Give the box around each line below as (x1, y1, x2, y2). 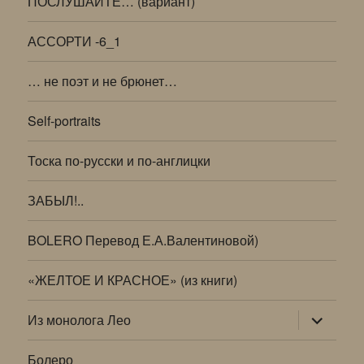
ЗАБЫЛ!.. (28, 191, 84, 210)
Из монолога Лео (28, 310, 132, 330)
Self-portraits (28, 111, 102, 131)
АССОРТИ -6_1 (28, 32, 122, 51)
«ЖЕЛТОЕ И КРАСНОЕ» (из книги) (28, 271, 238, 290)
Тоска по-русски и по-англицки (28, 151, 211, 171)
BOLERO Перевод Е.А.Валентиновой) (28, 231, 259, 250)
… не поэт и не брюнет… (28, 71, 178, 91)
